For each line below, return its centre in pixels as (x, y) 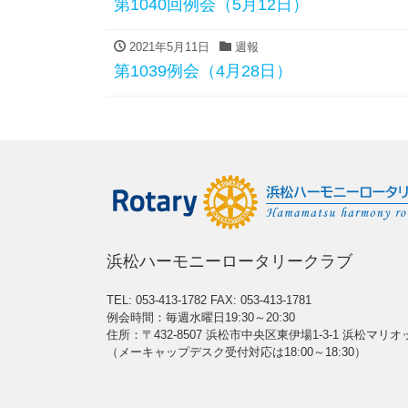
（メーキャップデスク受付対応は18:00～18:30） (236, 352)
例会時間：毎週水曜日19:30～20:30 (201, 317)
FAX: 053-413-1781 (261, 300)
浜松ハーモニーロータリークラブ (229, 261)
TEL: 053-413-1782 (158, 300)
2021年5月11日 (168, 47)
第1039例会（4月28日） (203, 71)
